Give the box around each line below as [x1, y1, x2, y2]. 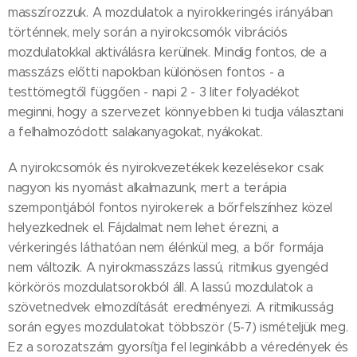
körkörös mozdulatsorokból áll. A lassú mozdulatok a [8, 280, 313, 296]
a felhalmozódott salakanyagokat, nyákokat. [8, 124, 263, 140]
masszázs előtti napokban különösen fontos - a [8, 65, 284, 80]
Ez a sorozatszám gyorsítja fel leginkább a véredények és [8, 339, 349, 355]
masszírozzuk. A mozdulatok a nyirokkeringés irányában [8, 5, 334, 21]
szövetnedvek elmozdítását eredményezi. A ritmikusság [8, 300, 334, 316]
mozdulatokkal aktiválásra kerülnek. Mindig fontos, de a [8, 45, 327, 61]
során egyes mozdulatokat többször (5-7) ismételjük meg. [8, 320, 348, 335]
